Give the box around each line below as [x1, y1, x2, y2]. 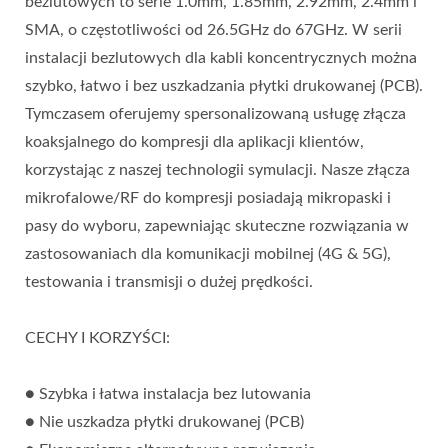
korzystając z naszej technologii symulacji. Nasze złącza [25, 162, 410, 179]
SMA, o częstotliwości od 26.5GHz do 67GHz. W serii [25, 22, 402, 39]
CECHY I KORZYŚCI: [25, 330, 170, 347]
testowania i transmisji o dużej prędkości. [25, 274, 313, 291]
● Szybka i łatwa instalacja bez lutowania [25, 386, 311, 403]
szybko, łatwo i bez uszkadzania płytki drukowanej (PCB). [25, 78, 423, 95]
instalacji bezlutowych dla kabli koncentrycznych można [25, 50, 417, 67]
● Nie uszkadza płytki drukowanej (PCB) [25, 414, 304, 431]
